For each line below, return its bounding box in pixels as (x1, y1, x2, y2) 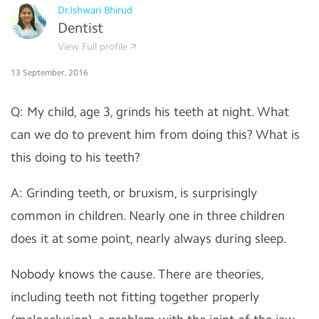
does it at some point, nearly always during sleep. (11, 231, 287, 246)
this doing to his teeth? (11, 150, 140, 165)
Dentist (58, 19, 103, 36)
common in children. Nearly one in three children (11, 208, 285, 224)
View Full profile (58, 41, 127, 53)
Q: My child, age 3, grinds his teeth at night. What (11, 104, 289, 120)
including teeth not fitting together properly (11, 289, 259, 305)
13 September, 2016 (11, 68, 88, 78)
